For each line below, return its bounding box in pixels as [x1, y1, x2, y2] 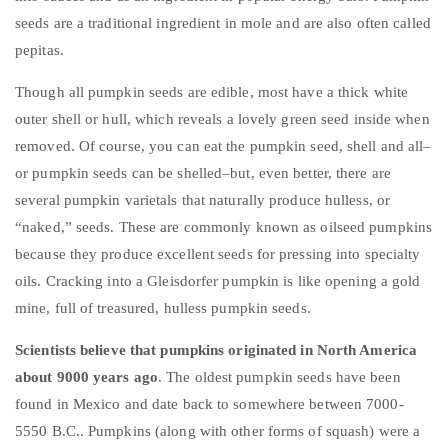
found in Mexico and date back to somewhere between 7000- [15, 395, 404, 412]
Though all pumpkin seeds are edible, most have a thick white [15, 83, 409, 100]
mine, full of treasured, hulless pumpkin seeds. [15, 299, 311, 316]
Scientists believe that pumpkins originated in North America [15, 341, 418, 358]
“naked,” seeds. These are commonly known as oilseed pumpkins [15, 218, 433, 235]
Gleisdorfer [147, 272, 219, 289]
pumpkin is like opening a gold [218, 272, 421, 289]
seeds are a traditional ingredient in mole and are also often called [15, 14, 431, 31]
